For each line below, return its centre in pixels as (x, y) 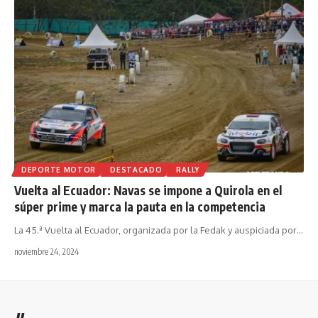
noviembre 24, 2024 (46, 252)
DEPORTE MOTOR (59, 170)
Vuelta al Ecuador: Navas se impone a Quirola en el (148, 191)
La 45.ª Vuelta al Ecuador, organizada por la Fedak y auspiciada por (155, 230)
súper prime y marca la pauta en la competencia (140, 207)
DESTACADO (136, 170)
